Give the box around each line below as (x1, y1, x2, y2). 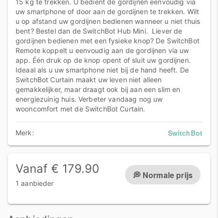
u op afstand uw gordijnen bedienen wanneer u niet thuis (16, 17, 200, 25)
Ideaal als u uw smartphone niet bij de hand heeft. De (16, 66, 189, 74)
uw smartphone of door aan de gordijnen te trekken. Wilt (16, 7, 200, 16)
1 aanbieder (16, 179, 54, 187)
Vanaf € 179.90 (16, 162, 99, 176)
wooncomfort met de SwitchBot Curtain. (16, 105, 145, 113)
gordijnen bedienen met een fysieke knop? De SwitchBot (16, 36, 200, 45)
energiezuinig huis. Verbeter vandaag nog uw (16, 95, 163, 103)
